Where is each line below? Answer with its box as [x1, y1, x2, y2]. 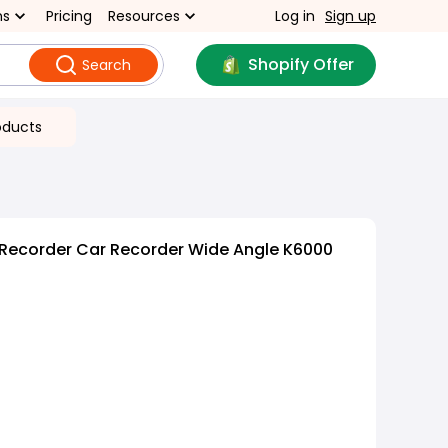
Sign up [325, 6, 376, 26]
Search [81, 55, 131, 75]
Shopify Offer [247, 53, 354, 76]
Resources [108, 6, 180, 26]
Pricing [46, 6, 92, 26]
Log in [275, 6, 315, 26]
